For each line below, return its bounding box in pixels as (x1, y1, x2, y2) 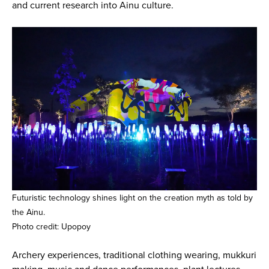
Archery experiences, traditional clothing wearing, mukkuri (11, 249, 256, 262)
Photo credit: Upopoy (11, 222, 91, 232)
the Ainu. (11, 207, 45, 218)
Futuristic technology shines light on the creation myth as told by (11, 193, 253, 204)
